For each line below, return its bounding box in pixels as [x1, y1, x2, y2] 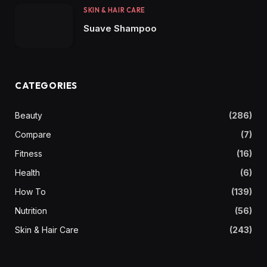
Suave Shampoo [83, 22, 157, 34]
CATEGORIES [15, 80, 77, 92]
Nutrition [15, 206, 47, 216]
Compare [15, 129, 51, 140]
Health [15, 167, 40, 178]
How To [15, 187, 46, 197]
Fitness [15, 148, 42, 159]
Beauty [15, 110, 42, 121]
